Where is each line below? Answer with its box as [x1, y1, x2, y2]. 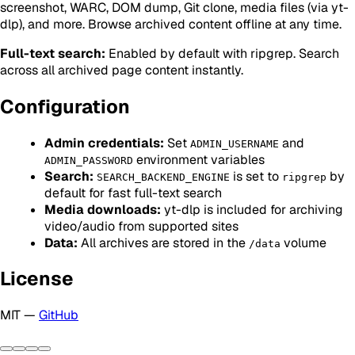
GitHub [39, 307, 78, 324]
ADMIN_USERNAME [190, 137, 279, 150]
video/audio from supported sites [44, 217, 239, 235]
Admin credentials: [44, 134, 164, 151]
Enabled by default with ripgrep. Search [105, 44, 339, 62]
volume [281, 234, 326, 251]
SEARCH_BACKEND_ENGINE [97, 170, 230, 183]
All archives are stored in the [78, 234, 249, 251]
